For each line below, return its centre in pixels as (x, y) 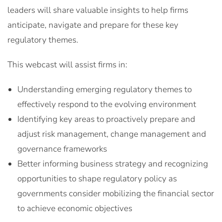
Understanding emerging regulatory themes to (105, 89)
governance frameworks (62, 149)
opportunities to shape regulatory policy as (97, 179)
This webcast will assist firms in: (67, 65)
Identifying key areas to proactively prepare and (106, 119)
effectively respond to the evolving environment (107, 104)
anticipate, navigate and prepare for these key (93, 25)
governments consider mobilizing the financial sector (116, 194)
